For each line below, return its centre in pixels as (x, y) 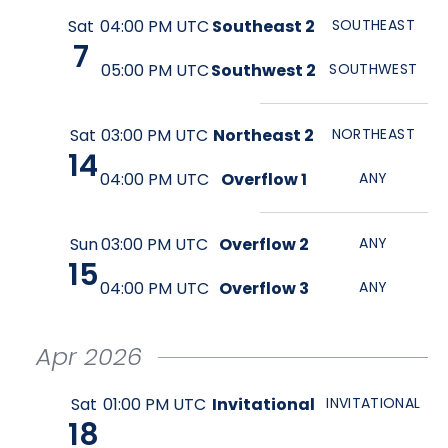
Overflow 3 (263, 288)
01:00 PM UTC (155, 404)
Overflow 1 (263, 179)
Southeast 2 (264, 26)
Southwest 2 (264, 70)
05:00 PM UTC (154, 70)
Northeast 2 (264, 135)
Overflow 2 (263, 244)
